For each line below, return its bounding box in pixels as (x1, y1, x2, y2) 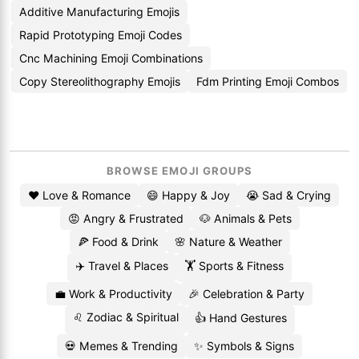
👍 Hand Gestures (194, 311, 287, 325)
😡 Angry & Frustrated (67, 212, 184, 225)
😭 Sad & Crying (246, 188, 331, 202)
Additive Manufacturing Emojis (19, 5, 179, 18)
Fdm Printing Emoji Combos (196, 75, 339, 88)
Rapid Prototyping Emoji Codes (19, 28, 182, 42)
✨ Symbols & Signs (194, 339, 294, 353)
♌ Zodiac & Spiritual (72, 310, 179, 324)
